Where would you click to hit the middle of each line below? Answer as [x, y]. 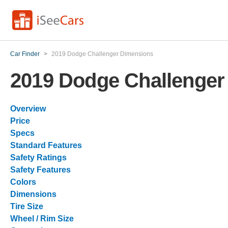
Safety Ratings [38, 158]
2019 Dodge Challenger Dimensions [102, 54]
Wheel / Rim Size [42, 219]
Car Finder [25, 54]
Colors [23, 182]
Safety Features [40, 170]
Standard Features [46, 145]
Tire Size [27, 206]
